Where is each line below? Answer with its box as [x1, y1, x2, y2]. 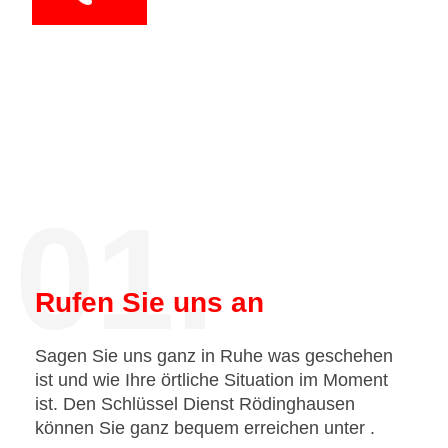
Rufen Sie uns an [35, 287, 264, 318]
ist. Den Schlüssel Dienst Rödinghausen [35, 394, 355, 414]
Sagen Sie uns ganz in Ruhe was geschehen [35, 346, 393, 366]
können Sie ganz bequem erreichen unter [35, 418, 370, 438]
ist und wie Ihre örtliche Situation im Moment [35, 370, 388, 390]
